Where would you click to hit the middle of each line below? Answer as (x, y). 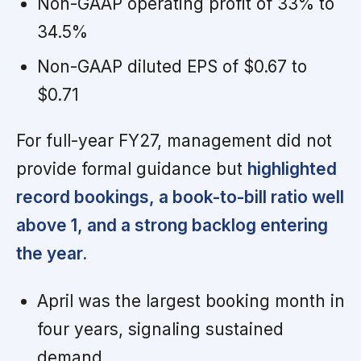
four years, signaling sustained (160, 329)
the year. (52, 253)
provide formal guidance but (132, 168)
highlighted (292, 168)
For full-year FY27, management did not (174, 140)
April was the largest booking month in (191, 301)
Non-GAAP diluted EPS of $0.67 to (172, 66)
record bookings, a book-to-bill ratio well (180, 197)
